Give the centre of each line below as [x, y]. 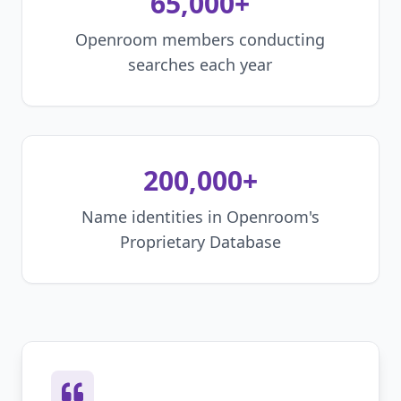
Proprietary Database [200, 242]
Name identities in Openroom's [200, 217]
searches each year [200, 64]
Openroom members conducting [200, 39]
